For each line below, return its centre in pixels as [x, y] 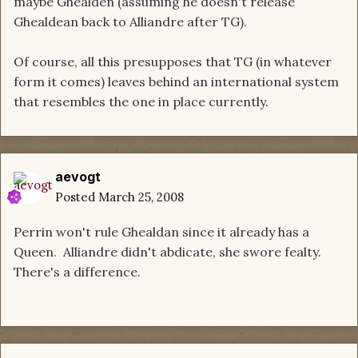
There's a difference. [79, 272]
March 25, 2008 [141, 197]
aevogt [78, 177]
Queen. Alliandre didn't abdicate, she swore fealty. [169, 252]
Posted [77, 197]
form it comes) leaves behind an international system [176, 82]
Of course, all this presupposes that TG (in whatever [173, 62]
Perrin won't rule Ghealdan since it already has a [161, 232]
